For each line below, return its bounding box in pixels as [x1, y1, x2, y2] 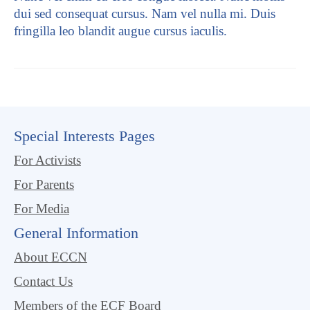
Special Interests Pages [14, 127, 155, 145]
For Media [14, 201, 69, 216]
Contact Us [14, 274, 73, 289]
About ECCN [14, 250, 87, 264]
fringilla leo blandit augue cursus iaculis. [14, 24, 227, 38]
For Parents [14, 177, 74, 192]
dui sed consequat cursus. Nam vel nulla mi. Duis [14, 6, 275, 21]
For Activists [14, 153, 81, 167]
